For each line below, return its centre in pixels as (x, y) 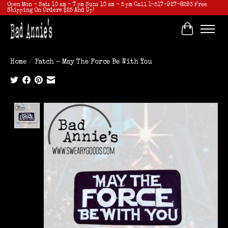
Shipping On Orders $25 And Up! (50, 11)
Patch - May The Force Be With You (94, 62)
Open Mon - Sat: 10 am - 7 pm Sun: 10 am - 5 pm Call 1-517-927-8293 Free (107, 5)
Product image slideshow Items (109, 107)
